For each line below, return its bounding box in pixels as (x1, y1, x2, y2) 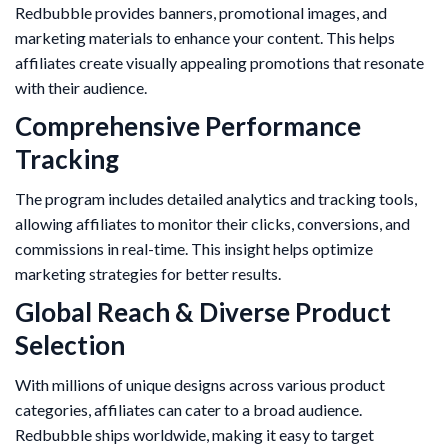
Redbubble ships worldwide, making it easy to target (15, 425, 374, 445)
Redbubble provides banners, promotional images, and (15, 3, 387, 23)
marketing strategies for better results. (15, 264, 281, 284)
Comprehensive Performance (15, 110, 361, 143)
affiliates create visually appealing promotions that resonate (15, 53, 424, 73)
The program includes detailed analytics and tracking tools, (15, 189, 417, 209)
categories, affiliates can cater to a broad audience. (15, 400, 362, 420)
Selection (15, 329, 125, 362)
